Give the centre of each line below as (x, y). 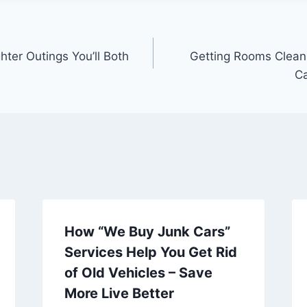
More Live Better (119, 293)
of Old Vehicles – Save (138, 272)
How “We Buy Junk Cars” (147, 231)
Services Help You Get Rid (150, 252)
